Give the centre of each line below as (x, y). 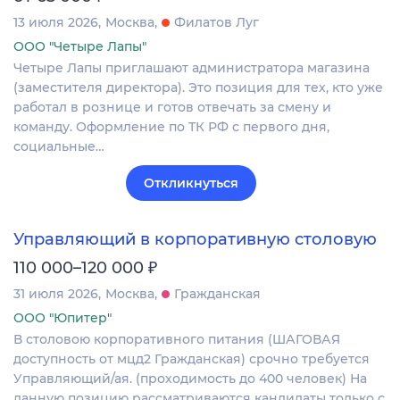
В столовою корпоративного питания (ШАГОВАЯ (177, 339)
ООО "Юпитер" (62, 317)
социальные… (59, 146)
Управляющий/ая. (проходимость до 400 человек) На (190, 378)
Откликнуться (191, 183)
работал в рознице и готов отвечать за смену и (172, 107)
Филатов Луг (217, 22)
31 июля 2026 (56, 293)
